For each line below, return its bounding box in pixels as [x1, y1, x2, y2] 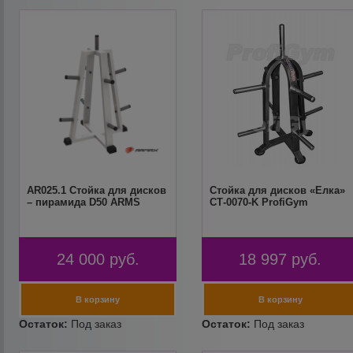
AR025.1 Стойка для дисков [27, 184, 167, 196]
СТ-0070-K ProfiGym [209, 196, 308, 208]
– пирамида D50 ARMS [27, 196, 141, 208]
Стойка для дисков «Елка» [209, 184, 345, 196]
